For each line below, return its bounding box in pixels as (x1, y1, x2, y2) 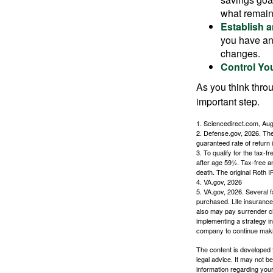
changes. (221, 46, 260, 60)
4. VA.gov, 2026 (196, 177, 242, 186)
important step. (196, 94, 260, 108)
